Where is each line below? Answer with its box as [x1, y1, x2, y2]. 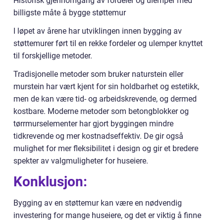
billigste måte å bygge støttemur [13, 8, 126, 18]
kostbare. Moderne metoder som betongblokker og [13, 107, 189, 116]
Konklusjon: [13, 173, 87, 190]
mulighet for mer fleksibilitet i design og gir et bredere [13, 144, 198, 154]
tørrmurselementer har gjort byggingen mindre [13, 119, 173, 129]
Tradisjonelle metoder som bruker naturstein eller [13, 69, 183, 79]
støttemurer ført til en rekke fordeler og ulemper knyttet [13, 39, 203, 49]
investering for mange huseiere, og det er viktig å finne [13, 211, 201, 221]
